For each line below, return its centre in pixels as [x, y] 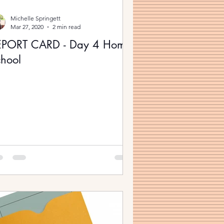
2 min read [66, 27]
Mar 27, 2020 [27, 27]
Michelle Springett [35, 18]
